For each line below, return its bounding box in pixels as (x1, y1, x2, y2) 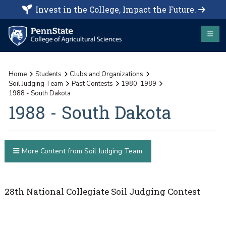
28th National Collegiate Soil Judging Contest (4, 185, 200, 197)
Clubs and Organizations (70, 69, 144, 79)
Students (35, 69, 62, 79)
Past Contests (71, 79, 113, 88)
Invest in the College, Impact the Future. (35, 4, 196, 15)
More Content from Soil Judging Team (19, 146, 142, 156)
